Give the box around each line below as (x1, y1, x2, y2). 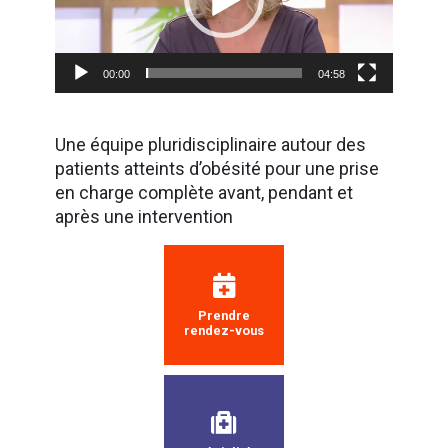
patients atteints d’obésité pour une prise (55, 158, 379, 180)
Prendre (198, 307, 250, 323)
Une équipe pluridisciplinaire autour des (55, 134, 366, 156)
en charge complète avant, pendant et (55, 182, 353, 204)
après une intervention (55, 206, 233, 228)
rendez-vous (184, 322, 264, 338)
